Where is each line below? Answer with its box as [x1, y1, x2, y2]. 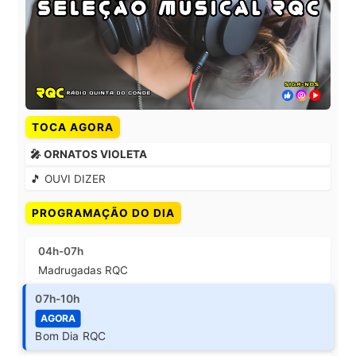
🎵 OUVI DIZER [30, 172, 106, 186]
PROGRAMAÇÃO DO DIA [32, 207, 175, 220]
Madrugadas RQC [38, 264, 128, 277]
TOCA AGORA [32, 121, 114, 134]
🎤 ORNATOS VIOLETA [30, 148, 147, 161]
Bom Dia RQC [35, 329, 106, 343]
